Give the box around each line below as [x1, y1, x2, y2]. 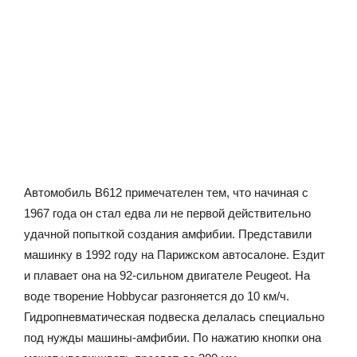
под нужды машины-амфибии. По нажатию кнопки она [24, 330, 321, 344]
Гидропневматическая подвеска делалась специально [24, 309, 324, 324]
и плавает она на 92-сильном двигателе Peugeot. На [24, 268, 310, 282]
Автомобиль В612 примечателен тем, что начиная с [24, 185, 308, 199]
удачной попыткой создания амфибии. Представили [24, 226, 312, 241]
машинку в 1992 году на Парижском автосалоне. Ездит [24, 247, 325, 261]
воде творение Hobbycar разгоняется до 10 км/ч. [24, 288, 289, 303]
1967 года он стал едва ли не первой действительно [24, 206, 311, 220]
